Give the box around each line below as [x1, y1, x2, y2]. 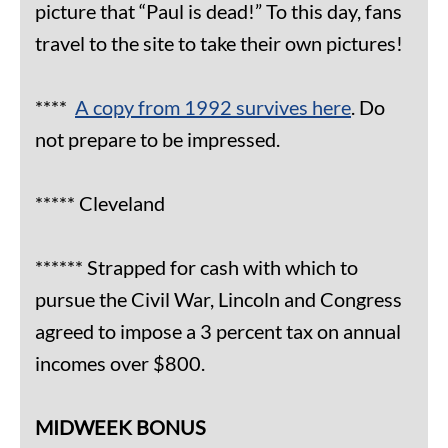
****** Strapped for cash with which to [35, 255, 358, 280]
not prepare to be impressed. [35, 127, 280, 152]
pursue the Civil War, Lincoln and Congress [35, 287, 402, 312]
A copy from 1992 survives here [75, 95, 351, 120]
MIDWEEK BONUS [35, 415, 206, 440]
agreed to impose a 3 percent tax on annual [35, 319, 401, 344]
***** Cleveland [35, 191, 165, 216]
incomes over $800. [35, 351, 205, 376]
